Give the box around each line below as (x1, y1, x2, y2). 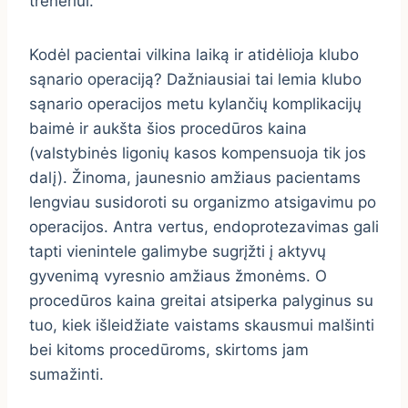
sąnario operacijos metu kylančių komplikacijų (29, 95, 362, 114)
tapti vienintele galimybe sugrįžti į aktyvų (29, 242, 326, 261)
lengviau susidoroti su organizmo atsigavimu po (29, 193, 376, 212)
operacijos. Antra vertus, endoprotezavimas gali (29, 218, 379, 237)
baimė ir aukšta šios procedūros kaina (29, 119, 307, 138)
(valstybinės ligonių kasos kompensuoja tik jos (29, 144, 366, 163)
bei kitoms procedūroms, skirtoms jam (29, 341, 309, 360)
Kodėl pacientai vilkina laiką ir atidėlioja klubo (29, 46, 359, 65)
